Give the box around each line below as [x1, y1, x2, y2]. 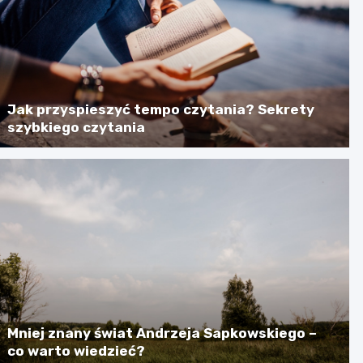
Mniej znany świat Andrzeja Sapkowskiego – [7, 324, 318, 341]
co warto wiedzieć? [7, 342, 146, 359]
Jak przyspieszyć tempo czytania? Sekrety [7, 100, 315, 117]
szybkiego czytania [7, 118, 146, 135]
